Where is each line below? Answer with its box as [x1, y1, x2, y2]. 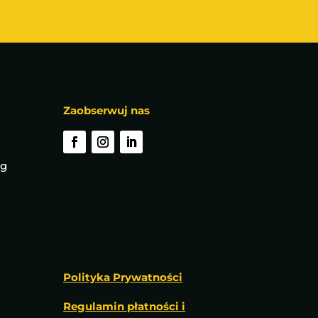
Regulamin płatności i [63, 299, 186, 313]
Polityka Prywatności [63, 270, 183, 284]
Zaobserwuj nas [63, 103, 150, 117]
